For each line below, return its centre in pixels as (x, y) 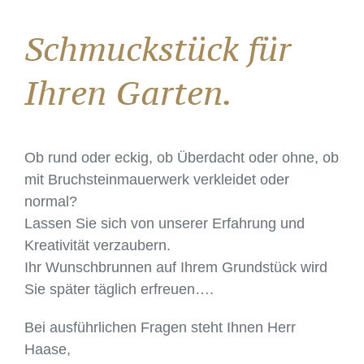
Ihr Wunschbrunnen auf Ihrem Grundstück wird (175, 268)
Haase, (47, 350)
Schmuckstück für (158, 49)
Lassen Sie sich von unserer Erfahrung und (164, 224)
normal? (50, 202)
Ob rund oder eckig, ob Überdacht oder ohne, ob (181, 158)
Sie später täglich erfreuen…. (119, 290)
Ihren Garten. (128, 93)
